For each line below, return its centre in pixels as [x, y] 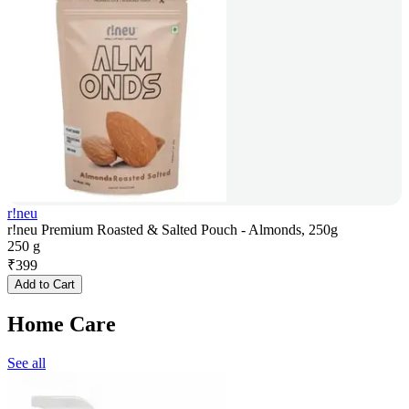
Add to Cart [45, 285]
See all [26, 362]
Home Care [62, 324]
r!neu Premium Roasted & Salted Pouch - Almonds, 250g [173, 230]
